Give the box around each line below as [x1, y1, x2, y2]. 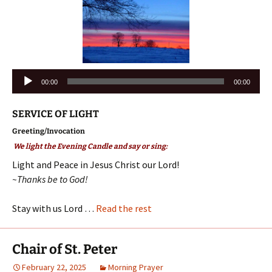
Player [12, 84, 38, 97]
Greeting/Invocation [12, 127, 85, 135]
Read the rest [96, 202, 152, 214]
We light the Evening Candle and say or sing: [12, 142, 168, 151]
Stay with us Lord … [12, 202, 96, 214]
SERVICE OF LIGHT [12, 108, 99, 120]
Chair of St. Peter [12, 241, 117, 257]
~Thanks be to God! [12, 173, 88, 185]
